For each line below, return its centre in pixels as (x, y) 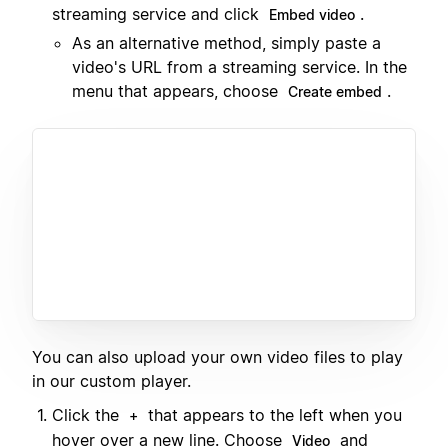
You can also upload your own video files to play (217, 356)
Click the (88, 415)
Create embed (335, 91)
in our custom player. (111, 380)
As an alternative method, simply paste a (226, 42)
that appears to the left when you (272, 415)
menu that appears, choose (177, 90)
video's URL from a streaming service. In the (239, 66)
